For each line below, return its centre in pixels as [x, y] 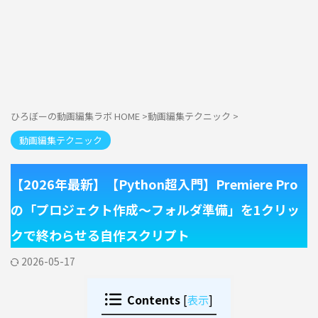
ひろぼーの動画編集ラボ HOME [75, 116]
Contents [154, 300]
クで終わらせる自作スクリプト [100, 235]
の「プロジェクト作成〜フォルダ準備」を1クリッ [155, 209]
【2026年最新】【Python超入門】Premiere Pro [154, 184]
